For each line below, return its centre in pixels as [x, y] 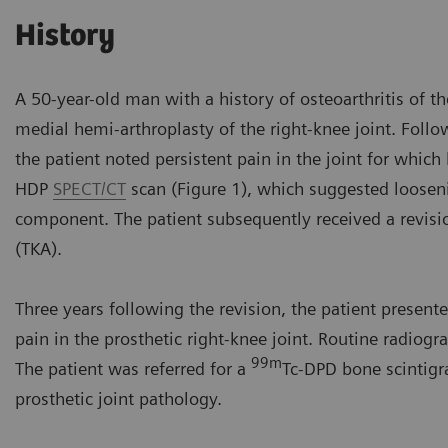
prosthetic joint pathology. [118, 399]
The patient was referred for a [133, 369]
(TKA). [38, 249]
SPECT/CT [89, 189]
